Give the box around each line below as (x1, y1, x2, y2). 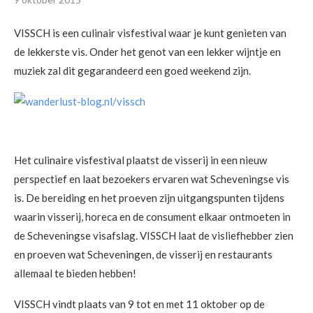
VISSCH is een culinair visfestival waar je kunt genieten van (14, 26, 286, 39)
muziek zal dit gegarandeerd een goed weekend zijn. (14, 64, 251, 77)
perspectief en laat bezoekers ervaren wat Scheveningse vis (14, 172, 289, 185)
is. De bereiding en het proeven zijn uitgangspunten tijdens (14, 191, 284, 204)
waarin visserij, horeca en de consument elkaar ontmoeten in (14, 210, 291, 223)
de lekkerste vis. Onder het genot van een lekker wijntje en (14, 45, 281, 58)
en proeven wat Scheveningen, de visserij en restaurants (14, 247, 272, 261)
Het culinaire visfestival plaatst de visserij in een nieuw (14, 153, 267, 166)
